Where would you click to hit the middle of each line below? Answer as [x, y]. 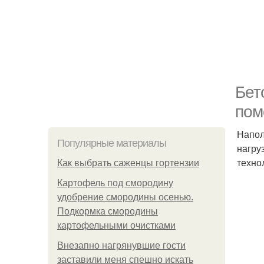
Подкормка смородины [108, 211]
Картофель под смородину [115, 183]
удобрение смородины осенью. [125, 197]
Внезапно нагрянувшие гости [121, 245]
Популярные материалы [112, 143]
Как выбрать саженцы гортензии [128, 163]
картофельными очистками [116, 225]
